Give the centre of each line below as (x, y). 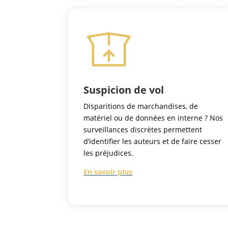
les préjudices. (109, 153)
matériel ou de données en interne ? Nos (153, 118)
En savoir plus (108, 172)
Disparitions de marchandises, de (141, 106)
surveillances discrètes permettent (143, 130)
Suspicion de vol (124, 90)
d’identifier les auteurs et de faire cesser (153, 141)
